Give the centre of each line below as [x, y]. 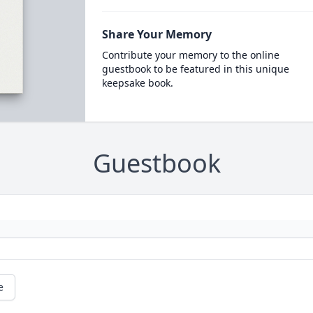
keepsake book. [137, 83]
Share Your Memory [156, 34]
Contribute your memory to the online [190, 55]
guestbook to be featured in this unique [195, 69]
